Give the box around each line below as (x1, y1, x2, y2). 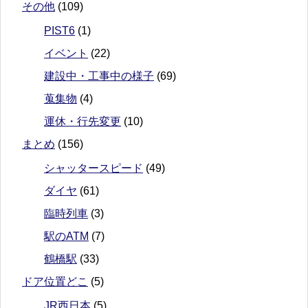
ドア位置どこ (22, 276, 88, 288)
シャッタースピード (44, 162, 143, 175)
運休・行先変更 (44, 115, 121, 128)
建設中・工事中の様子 (44, 70, 154, 82)
